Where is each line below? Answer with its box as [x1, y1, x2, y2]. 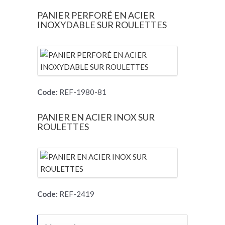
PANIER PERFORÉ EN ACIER [37, 9, 155, 21]
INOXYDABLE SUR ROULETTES [37, 19, 167, 30]
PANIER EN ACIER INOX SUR [37, 111, 155, 123]
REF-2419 [58, 189, 94, 198]
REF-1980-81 [58, 87, 106, 96]
